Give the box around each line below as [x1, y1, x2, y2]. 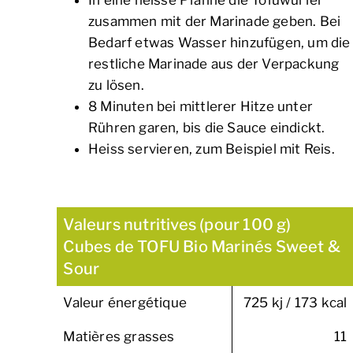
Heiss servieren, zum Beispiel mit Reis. [88, 141, 335, 158]
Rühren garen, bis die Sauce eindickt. [88, 120, 325, 136]
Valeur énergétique [63, 295, 187, 311]
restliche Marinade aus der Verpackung [88, 56, 340, 72]
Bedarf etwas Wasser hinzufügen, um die [88, 35, 351, 51]
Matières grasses [63, 329, 175, 345]
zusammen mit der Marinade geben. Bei [88, 13, 341, 30]
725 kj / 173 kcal [243, 295, 347, 311]
